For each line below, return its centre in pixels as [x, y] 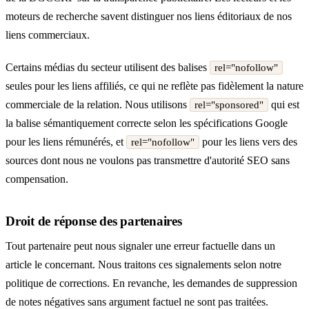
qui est [284, 104]
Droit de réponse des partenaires [94, 221]
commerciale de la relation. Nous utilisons [98, 104]
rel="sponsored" [229, 104]
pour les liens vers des [248, 141]
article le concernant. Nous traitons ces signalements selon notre [143, 265]
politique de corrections [56, 283]
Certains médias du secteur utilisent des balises [108, 67]
